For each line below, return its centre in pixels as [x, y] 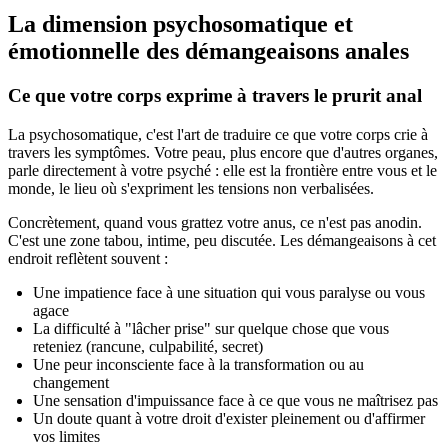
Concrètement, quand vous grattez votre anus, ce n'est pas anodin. [215, 223]
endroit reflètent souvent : [88, 259]
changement [71, 383]
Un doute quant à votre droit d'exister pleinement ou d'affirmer [229, 419]
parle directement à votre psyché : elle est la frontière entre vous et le [222, 171]
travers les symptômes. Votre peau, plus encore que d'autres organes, [223, 153]
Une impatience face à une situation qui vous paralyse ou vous [229, 293]
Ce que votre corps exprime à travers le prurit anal [215, 96]
